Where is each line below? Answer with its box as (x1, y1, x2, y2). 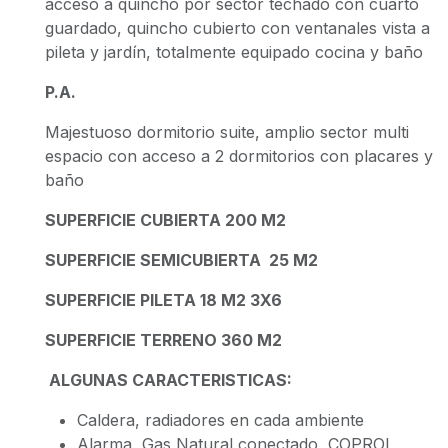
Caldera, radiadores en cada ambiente (77, 410, 365, 430)
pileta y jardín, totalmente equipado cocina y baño (45, 42, 424, 62)
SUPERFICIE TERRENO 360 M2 (45, 330, 283, 350)
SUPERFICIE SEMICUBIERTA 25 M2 (45, 250, 319, 270)
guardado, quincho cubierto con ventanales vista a (45, 18, 431, 38)
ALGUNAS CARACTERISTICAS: (45, 370, 293, 390)
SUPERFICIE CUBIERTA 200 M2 (45, 210, 287, 230)
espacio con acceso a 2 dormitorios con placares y (45, 146, 434, 166)
